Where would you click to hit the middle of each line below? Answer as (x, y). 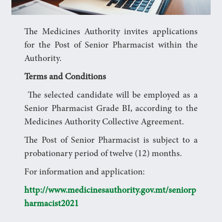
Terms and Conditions (65, 78)
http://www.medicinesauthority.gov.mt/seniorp (111, 191)
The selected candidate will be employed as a (111, 96)
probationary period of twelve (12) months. (103, 154)
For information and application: (86, 173)
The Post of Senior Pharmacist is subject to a (111, 141)
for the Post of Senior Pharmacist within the (111, 46)
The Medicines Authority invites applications (111, 32)
